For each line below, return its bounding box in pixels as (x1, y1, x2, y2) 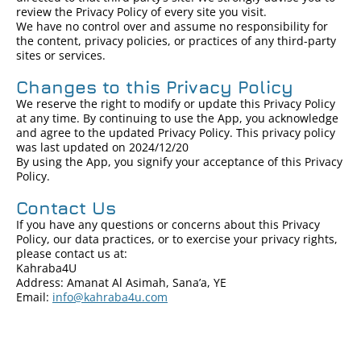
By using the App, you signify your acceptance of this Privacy (16, 154, 342, 169)
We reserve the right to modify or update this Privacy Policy (16, 96, 335, 111)
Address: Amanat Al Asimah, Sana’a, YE (16, 275, 226, 290)
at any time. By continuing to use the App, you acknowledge (16, 110, 338, 126)
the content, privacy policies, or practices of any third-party (16, 33, 336, 48)
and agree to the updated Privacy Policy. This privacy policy (16, 125, 335, 140)
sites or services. (16, 48, 106, 63)
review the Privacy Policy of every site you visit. (16, 4, 267, 19)
